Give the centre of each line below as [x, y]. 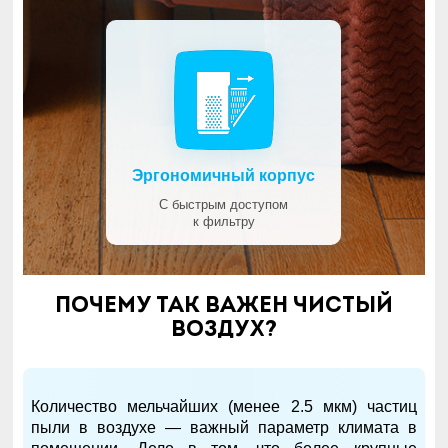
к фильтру [223, 222]
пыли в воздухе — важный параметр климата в [224, 428]
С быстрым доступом [224, 205]
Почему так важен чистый [223, 307]
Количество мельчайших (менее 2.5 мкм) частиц [224, 407]
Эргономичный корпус [224, 176]
